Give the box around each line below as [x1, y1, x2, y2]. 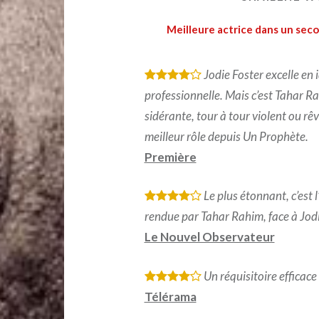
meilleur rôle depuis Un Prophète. [144, 128, 308, 144]
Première [144, 149, 197, 164]
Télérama [144, 288, 197, 304]
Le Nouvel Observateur [144, 229, 275, 244]
